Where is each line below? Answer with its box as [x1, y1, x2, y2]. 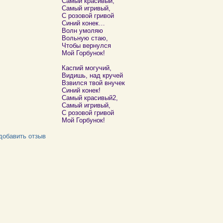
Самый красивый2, [61, 94, 118, 102]
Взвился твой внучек [61, 79, 125, 87]
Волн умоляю [61, 27, 103, 34]
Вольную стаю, [61, 34, 108, 42]
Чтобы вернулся [61, 42, 111, 49]
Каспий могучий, [61, 64, 111, 72]
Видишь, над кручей [61, 72, 123, 79]
